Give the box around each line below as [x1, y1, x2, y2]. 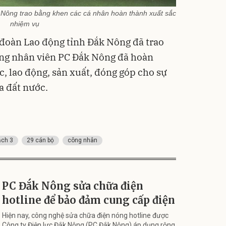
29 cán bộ [27, 136, 54, 144]
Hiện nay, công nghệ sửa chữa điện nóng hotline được [2, 211, 168, 219]
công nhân [68, 136, 97, 144]
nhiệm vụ [10, 20, 39, 28]
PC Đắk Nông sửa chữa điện [2, 179, 143, 192]
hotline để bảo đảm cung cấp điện [2, 193, 175, 206]
